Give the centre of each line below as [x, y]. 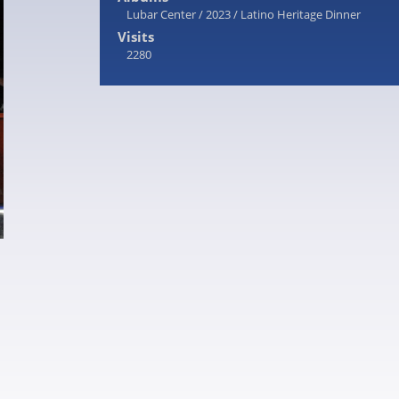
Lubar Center [161, 14]
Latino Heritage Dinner [301, 14]
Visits [136, 37]
